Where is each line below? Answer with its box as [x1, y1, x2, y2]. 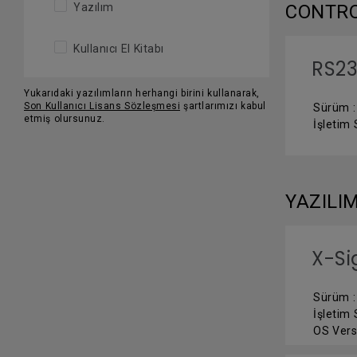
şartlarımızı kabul [180, 100, 266, 112]
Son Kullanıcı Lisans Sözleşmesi [24, 100, 180, 112]
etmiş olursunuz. [24, 113, 105, 124]
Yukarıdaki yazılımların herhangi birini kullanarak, [24, 88, 260, 99]
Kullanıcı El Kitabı [73, 42, 164, 55]
